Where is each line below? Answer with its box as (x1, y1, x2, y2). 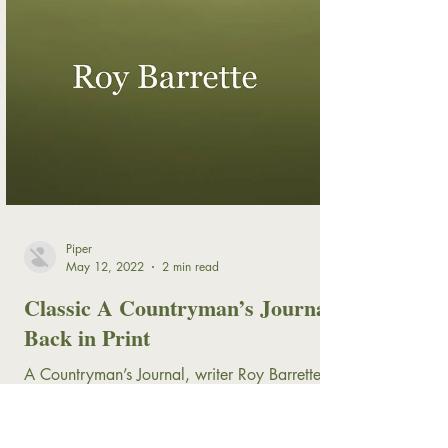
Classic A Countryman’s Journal (24, 411, 333, 445)
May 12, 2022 (66, 378, 144, 396)
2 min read (162, 378, 219, 396)
